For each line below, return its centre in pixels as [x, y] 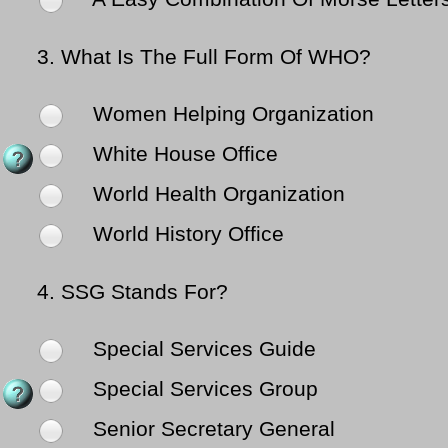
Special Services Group [202, 389]
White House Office [182, 154]
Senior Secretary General [211, 429]
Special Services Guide [201, 349]
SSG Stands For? [144, 292]
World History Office [185, 234]
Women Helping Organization [230, 114]
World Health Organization [216, 194]
